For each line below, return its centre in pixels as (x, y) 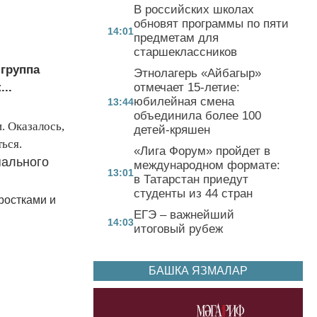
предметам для (176, 38)
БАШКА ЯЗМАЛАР (198, 270)
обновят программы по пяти (211, 23)
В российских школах (194, 9)
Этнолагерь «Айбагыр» (197, 73)
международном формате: (207, 165)
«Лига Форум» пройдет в (202, 151)
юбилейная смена (184, 101)
